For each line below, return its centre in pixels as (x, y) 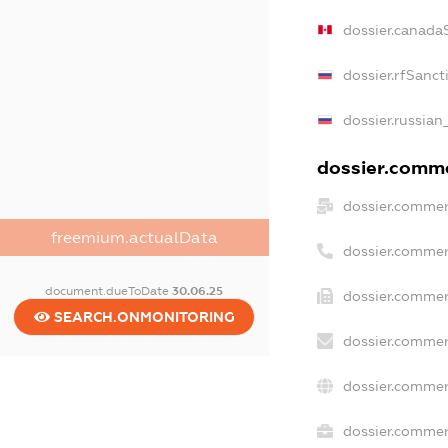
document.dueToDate (109, 290)
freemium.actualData (134, 237)
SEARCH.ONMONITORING (142, 316)
